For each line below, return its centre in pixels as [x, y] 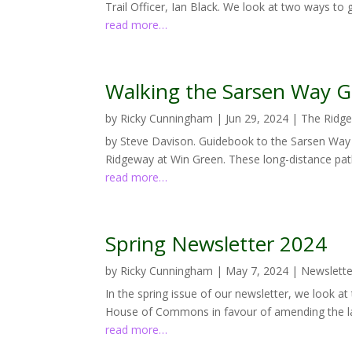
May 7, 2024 [257, 270]
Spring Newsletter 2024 [216, 243]
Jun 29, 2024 [257, 118]
